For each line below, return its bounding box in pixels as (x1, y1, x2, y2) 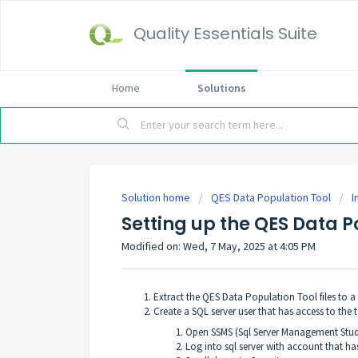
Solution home (121, 190, 193, 205)
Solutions (197, 81, 246, 95)
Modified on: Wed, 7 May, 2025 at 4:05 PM (121, 239, 316, 253)
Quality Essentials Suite (133, 22, 317, 45)
